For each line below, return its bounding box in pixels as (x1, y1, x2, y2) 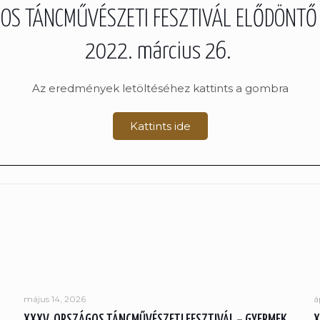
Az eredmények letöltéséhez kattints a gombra (31, 81, 289, 95)
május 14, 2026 (23, 294, 86, 304)
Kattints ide (129, 119, 191, 133)
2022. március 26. (84, 40, 236, 64)
